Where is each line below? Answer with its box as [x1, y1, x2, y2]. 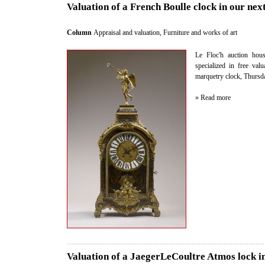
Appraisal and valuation [93, 28, 160, 37]
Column [67, 28, 93, 37]
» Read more [195, 93, 231, 102]
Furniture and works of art [163, 28, 237, 37]
